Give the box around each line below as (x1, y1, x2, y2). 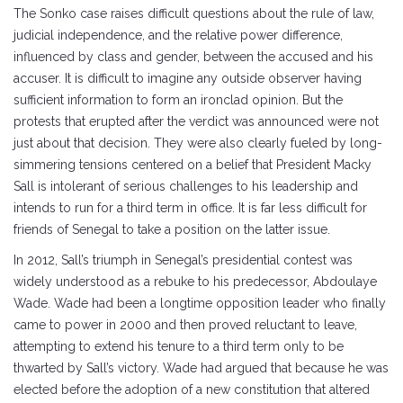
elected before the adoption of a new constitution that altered (13, 381, 370, 397)
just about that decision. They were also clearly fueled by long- (13, 135, 382, 150)
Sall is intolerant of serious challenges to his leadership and (13, 178, 358, 193)
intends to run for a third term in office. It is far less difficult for (13, 200, 367, 215)
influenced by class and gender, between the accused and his (13, 49, 373, 64)
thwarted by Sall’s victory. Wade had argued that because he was (13, 360, 389, 375)
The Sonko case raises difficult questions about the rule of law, (13, 5, 374, 21)
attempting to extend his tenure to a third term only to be (13, 338, 344, 354)
